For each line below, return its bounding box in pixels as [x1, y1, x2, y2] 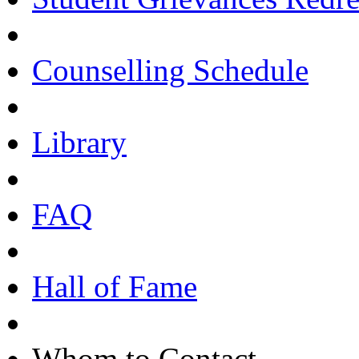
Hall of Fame [32, 269, 197, 304]
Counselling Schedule [32, 53, 309, 87]
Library [32, 125, 127, 159]
